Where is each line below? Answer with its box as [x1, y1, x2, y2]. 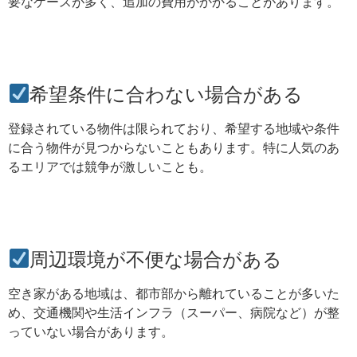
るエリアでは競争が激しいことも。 [8, 158, 212, 175]
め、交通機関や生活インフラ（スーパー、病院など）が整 [8, 304, 339, 320]
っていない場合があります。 [8, 323, 174, 339]
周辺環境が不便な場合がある [29, 247, 283, 271]
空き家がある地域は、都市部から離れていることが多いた [8, 284, 339, 301]
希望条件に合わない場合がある [29, 82, 304, 106]
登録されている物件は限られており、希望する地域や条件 [8, 120, 339, 136]
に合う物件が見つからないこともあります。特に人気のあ [8, 139, 339, 155]
